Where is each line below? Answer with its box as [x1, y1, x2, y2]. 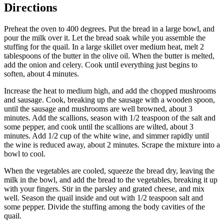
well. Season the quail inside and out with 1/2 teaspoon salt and [4, 193, 203, 202]
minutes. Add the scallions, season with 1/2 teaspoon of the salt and [4, 113, 215, 122]
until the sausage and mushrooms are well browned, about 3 [4, 104, 192, 113]
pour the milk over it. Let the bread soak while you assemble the [4, 33, 205, 42]
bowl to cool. [4, 149, 45, 158]
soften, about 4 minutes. [4, 69, 79, 78]
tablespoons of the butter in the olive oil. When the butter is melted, [4, 51, 214, 60]
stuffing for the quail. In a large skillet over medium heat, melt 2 [4, 42, 204, 51]
